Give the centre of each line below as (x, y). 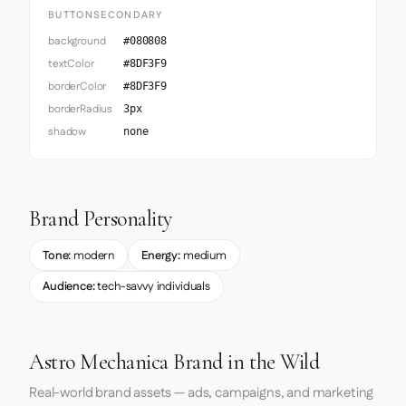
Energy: (161, 255)
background (77, 42)
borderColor (77, 87)
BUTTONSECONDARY (106, 16)
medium (203, 255)
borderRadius (81, 110)
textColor (71, 64)
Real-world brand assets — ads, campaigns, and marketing (202, 392)
